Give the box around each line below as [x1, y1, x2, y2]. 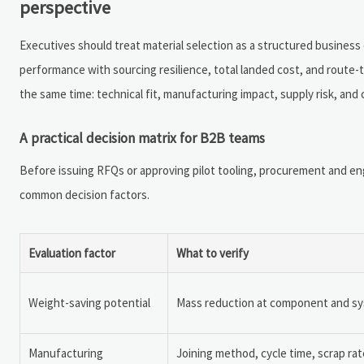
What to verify [176, 245, 249, 261]
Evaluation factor [28, 245, 115, 261]
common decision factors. [19, 186, 149, 202]
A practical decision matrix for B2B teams [19, 128, 265, 147]
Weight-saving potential [28, 294, 150, 310]
